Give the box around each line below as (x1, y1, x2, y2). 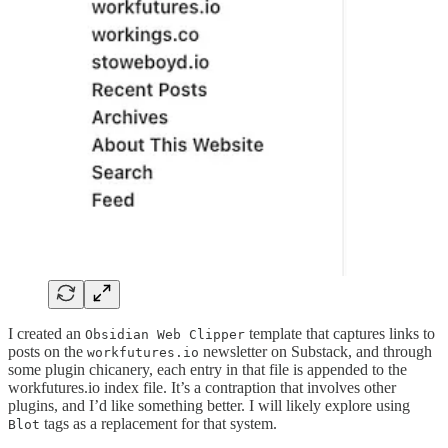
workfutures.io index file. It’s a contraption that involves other (8, 379, 396, 397)
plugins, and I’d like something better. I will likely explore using (8, 397, 410, 415)
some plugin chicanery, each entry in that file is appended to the (8, 361, 407, 379)
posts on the (8, 343, 87, 361)
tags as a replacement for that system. (40, 415, 277, 433)
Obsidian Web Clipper (85, 327, 245, 343)
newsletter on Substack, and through (199, 343, 432, 361)
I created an (8, 325, 85, 343)
